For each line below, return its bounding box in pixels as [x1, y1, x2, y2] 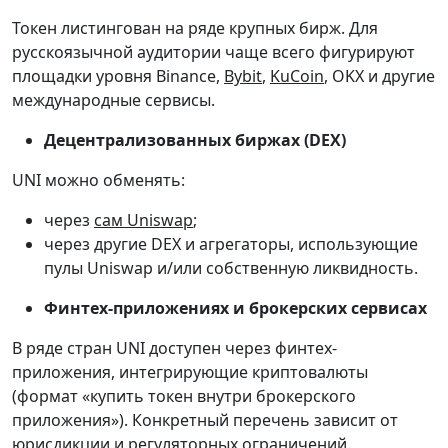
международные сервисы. [12, 89, 215, 112]
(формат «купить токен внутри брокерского [12, 385, 356, 408]
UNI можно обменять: [12, 169, 185, 192]
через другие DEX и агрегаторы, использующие [44, 233, 418, 256]
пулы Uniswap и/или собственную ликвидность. [44, 257, 418, 280]
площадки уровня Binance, [12, 65, 224, 88]
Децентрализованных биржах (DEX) [44, 129, 346, 152]
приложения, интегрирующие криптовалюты [12, 361, 368, 384]
